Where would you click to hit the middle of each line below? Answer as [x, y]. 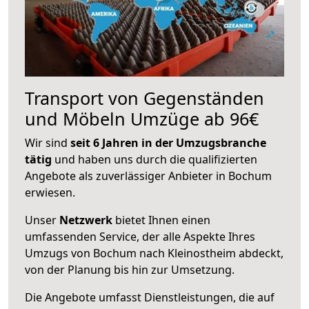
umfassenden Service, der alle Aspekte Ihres [140, 236]
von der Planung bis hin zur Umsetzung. [130, 269]
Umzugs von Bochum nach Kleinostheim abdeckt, [154, 253]
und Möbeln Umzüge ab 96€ [142, 118]
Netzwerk [86, 220]
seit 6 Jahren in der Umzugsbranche [168, 142]
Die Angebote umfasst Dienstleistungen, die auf [150, 297]
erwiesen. [50, 192]
